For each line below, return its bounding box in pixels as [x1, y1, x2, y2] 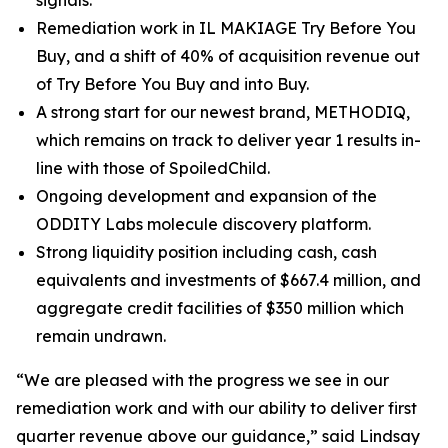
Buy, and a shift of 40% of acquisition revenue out [36, 46, 420, 66]
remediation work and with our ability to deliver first [16, 398, 417, 418]
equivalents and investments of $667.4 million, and [36, 270, 421, 290]
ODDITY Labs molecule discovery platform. [36, 214, 371, 234]
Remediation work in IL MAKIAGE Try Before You [36, 18, 416, 38]
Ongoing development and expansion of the [36, 186, 377, 206]
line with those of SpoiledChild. [36, 158, 270, 178]
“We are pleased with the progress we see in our [16, 370, 389, 390]
